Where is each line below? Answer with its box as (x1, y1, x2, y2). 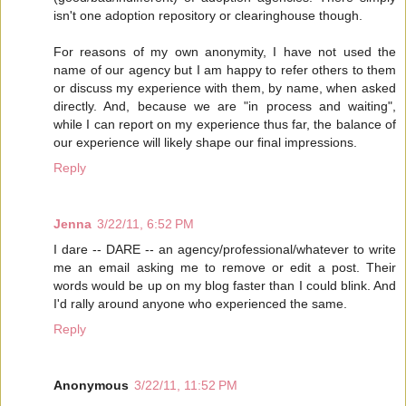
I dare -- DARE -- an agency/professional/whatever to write (53, 241, 396, 256)
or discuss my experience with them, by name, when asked (53, 80, 396, 95)
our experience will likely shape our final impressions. (53, 134, 357, 150)
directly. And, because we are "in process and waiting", (53, 98, 396, 113)
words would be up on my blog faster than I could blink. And (53, 277, 396, 293)
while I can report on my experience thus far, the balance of (53, 116, 396, 131)
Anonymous (53, 377, 129, 392)
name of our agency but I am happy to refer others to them (53, 62, 396, 77)
